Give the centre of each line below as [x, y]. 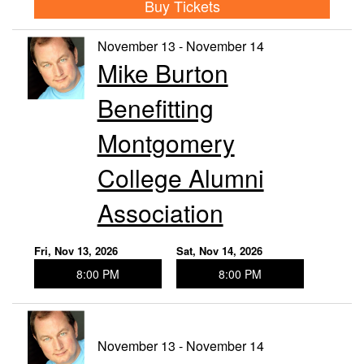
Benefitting [155, 108]
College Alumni [180, 178]
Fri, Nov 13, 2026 [76, 251]
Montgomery [166, 143]
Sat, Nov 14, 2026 [219, 251]
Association [160, 213]
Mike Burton [162, 73]
